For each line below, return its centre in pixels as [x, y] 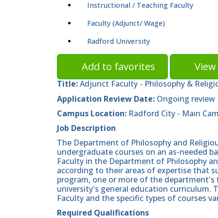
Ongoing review [186, 99]
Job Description [86, 128]
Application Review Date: [107, 99]
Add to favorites [118, 67]
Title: [67, 84]
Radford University [118, 41]
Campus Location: [92, 113]
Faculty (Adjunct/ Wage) [126, 23]
